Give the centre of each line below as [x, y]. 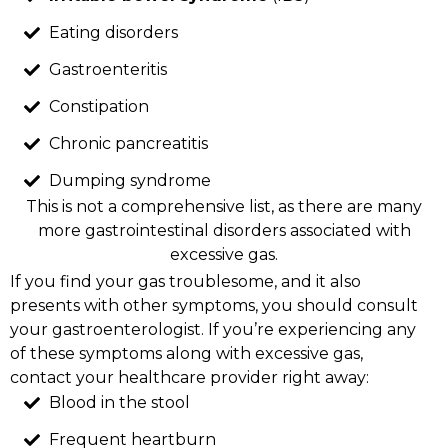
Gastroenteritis [107, 70]
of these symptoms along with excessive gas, [186, 353]
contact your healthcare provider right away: [189, 377]
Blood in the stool [119, 403]
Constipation [98, 107]
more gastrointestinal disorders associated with [224, 230]
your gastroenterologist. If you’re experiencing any [213, 329]
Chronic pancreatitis [128, 144]
